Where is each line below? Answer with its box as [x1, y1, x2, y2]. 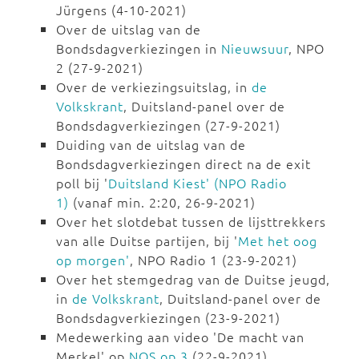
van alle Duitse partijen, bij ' [56, 232, 238, 250]
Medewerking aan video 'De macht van [56, 328, 305, 346]
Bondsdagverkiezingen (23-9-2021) [56, 309, 280, 327]
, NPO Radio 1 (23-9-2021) [130, 251, 297, 269]
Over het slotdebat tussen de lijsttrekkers [56, 212, 326, 231]
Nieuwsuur [221, 39, 288, 58]
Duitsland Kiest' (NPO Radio [108, 174, 287, 192]
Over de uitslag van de [56, 20, 201, 38]
